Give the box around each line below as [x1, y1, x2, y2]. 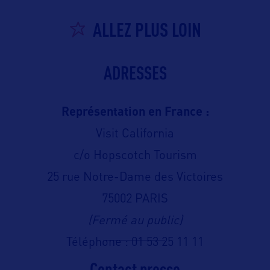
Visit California [96, 128, 174, 141]
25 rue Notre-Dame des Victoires [47, 172, 223, 184]
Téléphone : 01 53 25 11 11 [66, 237, 204, 250]
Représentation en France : [61, 107, 209, 119]
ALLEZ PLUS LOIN [93, 18, 201, 41]
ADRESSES [103, 62, 167, 84]
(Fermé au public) [87, 215, 183, 228]
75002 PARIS [102, 193, 168, 206]
